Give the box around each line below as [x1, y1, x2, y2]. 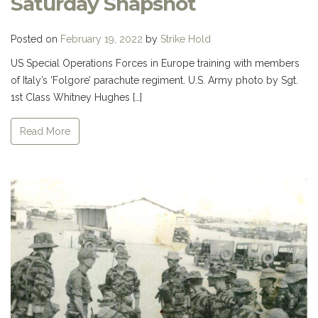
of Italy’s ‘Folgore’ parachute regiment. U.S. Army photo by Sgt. [11, 74, 298, 86]
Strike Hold [160, 33, 211, 45]
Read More [20, 126, 70, 138]
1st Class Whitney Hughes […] [11, 91, 142, 103]
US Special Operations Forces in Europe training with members [11, 57, 300, 69]
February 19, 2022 [60, 33, 143, 45]
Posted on [11, 33, 60, 45]
